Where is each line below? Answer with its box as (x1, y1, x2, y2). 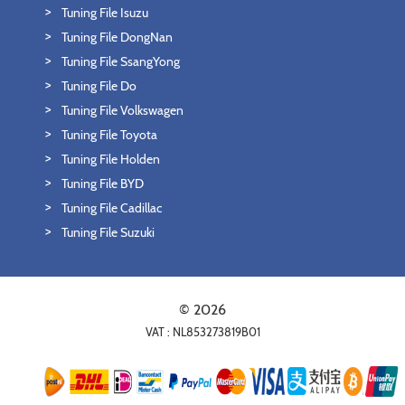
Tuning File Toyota (61, 126, 157, 143)
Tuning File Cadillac (61, 199, 162, 216)
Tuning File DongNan (61, 28, 173, 45)
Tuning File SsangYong (61, 52, 180, 70)
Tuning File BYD (61, 174, 144, 192)
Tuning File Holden (61, 150, 160, 167)
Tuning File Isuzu (61, 4, 148, 21)
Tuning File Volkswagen (61, 101, 184, 118)
